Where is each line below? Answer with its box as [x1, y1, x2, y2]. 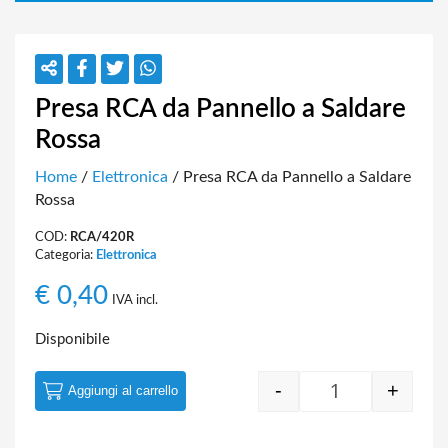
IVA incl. [112, 292, 158, 307]
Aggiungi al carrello [68, 382, 178, 398]
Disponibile [35, 331, 110, 347]
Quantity [334, 392, 398, 409]
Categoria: [35, 248, 96, 261]
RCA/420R [70, 230, 134, 243]
